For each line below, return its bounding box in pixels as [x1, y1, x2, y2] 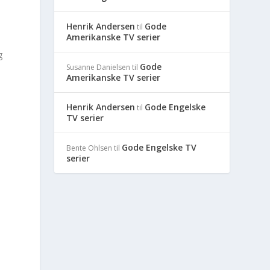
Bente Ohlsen [66, 142, 113, 153]
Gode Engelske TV [122, 141, 197, 153]
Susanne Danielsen [66, 61, 131, 72]
